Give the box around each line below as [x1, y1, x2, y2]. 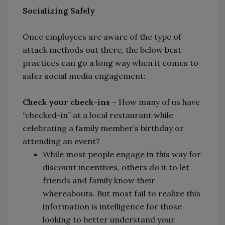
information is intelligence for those [43, 201, 182, 212]
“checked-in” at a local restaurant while [23, 110, 173, 121]
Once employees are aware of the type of [23, 32, 181, 42]
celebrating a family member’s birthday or [23, 123, 184, 134]
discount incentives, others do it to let [43, 162, 189, 173]
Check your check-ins [23, 97, 110, 107]
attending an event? [23, 136, 102, 147]
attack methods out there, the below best [23, 45, 181, 55]
